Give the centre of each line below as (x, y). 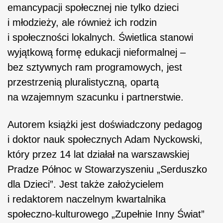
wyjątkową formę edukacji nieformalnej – (97, 52)
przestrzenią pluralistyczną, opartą (83, 82)
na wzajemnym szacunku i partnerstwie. (96, 97)
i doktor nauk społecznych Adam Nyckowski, (105, 139)
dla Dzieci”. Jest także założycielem (86, 184)
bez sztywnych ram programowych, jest (95, 67)
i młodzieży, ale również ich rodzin (82, 22)
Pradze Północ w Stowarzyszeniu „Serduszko (107, 169)
